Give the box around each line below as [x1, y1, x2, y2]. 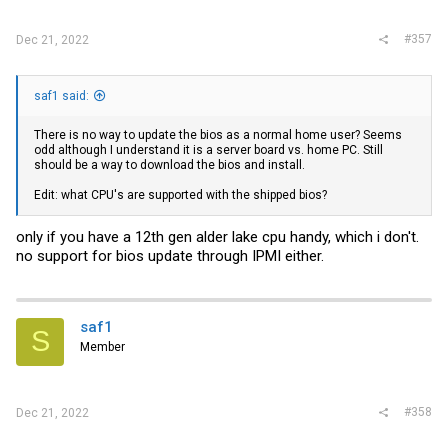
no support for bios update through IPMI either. [16, 246, 324, 265]
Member [80, 339, 125, 354]
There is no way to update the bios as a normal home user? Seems [34, 128, 402, 143]
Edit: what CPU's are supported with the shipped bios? [34, 188, 327, 203]
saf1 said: [34, 89, 89, 104]
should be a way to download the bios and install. [34, 158, 305, 173]
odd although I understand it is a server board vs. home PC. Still [34, 143, 383, 158]
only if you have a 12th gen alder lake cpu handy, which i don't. [16, 227, 419, 246]
